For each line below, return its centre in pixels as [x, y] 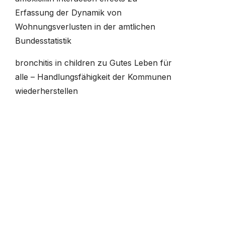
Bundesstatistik [43, 41]
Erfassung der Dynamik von [68, 13]
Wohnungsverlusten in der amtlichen [85, 27]
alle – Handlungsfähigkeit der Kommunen [93, 77]
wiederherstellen [46, 91]
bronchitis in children [55, 63]
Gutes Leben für [140, 63]
